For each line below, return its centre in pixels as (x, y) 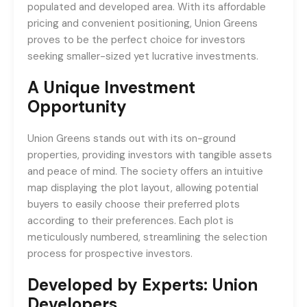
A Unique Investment (111, 87)
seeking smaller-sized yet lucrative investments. (143, 56)
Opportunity (77, 107)
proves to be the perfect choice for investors (136, 40)
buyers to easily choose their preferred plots (134, 204)
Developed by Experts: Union (143, 285)
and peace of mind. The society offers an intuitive (145, 171)
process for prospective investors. (110, 254)
